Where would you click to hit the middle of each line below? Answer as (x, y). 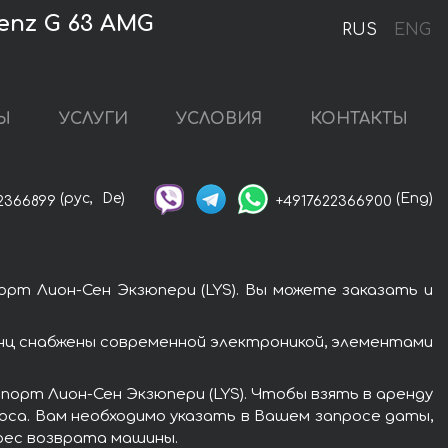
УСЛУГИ (93, 119)
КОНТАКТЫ (359, 119)
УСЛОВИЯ (219, 119)
